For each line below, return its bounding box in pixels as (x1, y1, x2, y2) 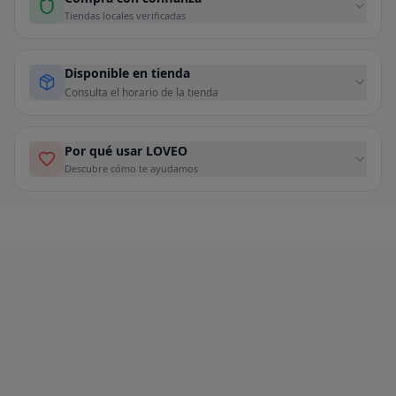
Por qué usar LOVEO (65, 141, 187, 159)
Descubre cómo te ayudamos (65, 161, 198, 175)
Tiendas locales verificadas (65, 8, 186, 22)
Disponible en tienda (65, 64, 190, 81)
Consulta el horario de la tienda (65, 84, 218, 100)
